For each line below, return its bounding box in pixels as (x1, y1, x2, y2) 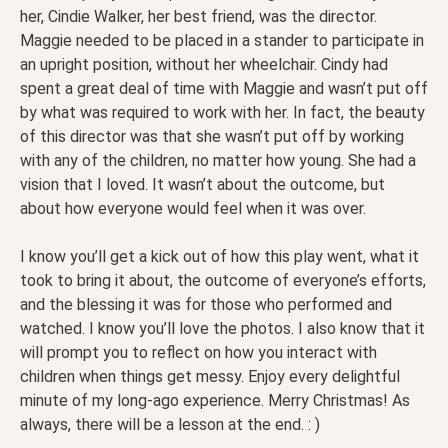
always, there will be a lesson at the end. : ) (20, 414, 320, 434)
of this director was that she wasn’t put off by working (20, 126, 404, 146)
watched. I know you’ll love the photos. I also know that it (20, 318, 425, 338)
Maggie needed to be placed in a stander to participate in (20, 30, 424, 50)
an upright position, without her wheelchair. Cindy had (20, 54, 388, 74)
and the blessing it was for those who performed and (20, 294, 392, 314)
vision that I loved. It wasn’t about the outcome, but (20, 174, 385, 194)
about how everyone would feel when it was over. (20, 198, 366, 218)
